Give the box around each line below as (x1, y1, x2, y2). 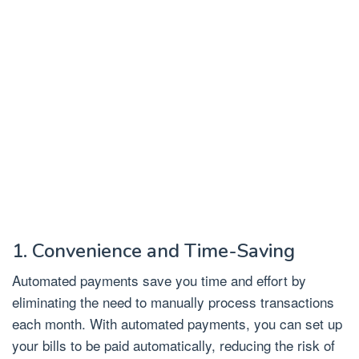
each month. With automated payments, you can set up (12, 313, 342, 333)
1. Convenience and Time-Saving (12, 237, 295, 264)
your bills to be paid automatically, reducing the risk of (12, 334, 335, 355)
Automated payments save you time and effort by (12, 269, 306, 290)
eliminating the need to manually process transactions (12, 291, 334, 312)
